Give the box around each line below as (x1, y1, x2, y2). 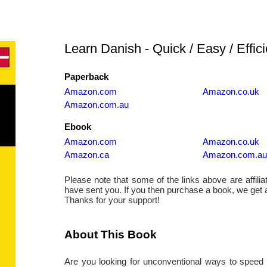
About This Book (64, 228, 157, 241)
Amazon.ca (64, 150, 109, 160)
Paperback (64, 72, 108, 82)
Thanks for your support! (64, 195, 160, 205)
